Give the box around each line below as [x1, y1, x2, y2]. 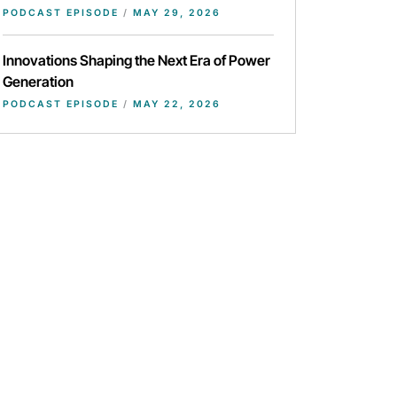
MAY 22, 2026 [128, 98, 221, 111]
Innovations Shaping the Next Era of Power [3, 51, 270, 70]
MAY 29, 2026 [128, 7, 221, 19]
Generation [3, 73, 74, 91]
